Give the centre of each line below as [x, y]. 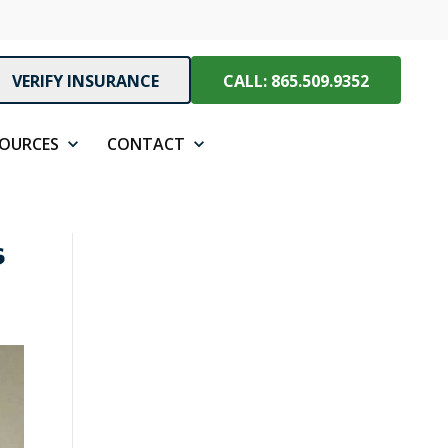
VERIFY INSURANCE [85, 81]
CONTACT [146, 144]
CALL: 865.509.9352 [296, 81]
